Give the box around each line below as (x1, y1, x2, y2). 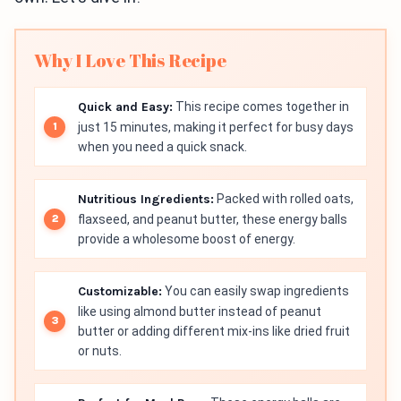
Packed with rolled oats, (214, 192, 354, 206)
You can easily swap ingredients (162, 284, 349, 298)
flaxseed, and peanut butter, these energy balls (78, 212, 347, 226)
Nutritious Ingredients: (78, 192, 214, 207)
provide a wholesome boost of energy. (78, 232, 295, 246)
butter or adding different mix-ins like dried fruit (78, 324, 350, 338)
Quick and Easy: (78, 99, 173, 115)
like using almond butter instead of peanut (78, 304, 321, 319)
